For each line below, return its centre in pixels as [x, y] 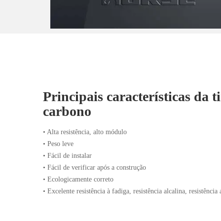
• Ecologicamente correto [78, 179]
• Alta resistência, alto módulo [85, 132]
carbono [67, 111]
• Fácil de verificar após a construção [94, 167]
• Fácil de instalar [67, 156]
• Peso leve [58, 144]
